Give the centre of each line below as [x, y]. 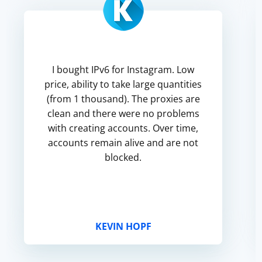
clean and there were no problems [123, 113]
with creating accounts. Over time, [123, 128]
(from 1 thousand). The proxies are [123, 99]
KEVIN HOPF [123, 226]
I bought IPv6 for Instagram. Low [123, 70]
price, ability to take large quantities [123, 84]
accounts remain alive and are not [123, 143]
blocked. [123, 157]
